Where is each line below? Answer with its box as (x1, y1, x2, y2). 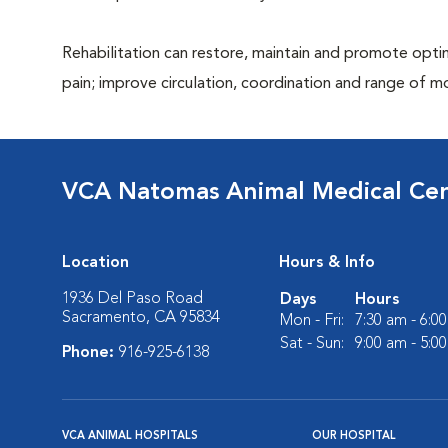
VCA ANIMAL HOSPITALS (62, 431, 198, 442)
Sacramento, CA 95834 (62, 310, 220, 326)
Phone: (62, 345, 119, 361)
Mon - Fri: (280, 313, 344, 329)
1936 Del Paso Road (62, 291, 203, 307)
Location (62, 255, 129, 271)
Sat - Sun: (280, 336, 344, 352)
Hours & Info (279, 255, 375, 271)
